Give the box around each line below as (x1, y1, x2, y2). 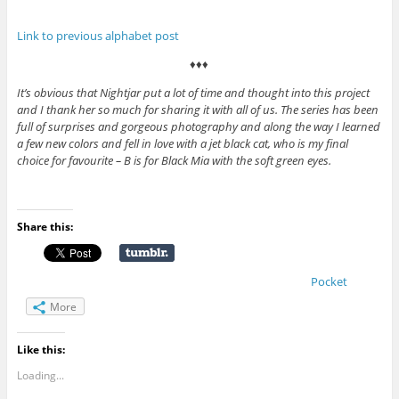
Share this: (16, 219, 73, 235)
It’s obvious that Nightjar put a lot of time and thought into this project (16, 85, 370, 102)
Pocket (310, 273, 347, 290)
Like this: (16, 342, 65, 358)
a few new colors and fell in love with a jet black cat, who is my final (16, 135, 348, 152)
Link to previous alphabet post (16, 28, 179, 45)
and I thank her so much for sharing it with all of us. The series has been (16, 102, 379, 118)
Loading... (16, 368, 64, 384)
